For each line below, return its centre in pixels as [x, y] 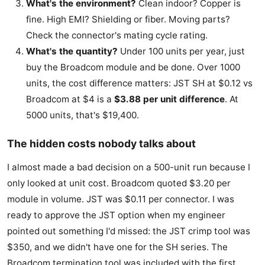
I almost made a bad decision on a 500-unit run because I [129, 167]
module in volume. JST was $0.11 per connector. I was [121, 199]
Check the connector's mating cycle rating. [117, 35]
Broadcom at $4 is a [70, 99]
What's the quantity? [72, 51]
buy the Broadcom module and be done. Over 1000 [133, 67]
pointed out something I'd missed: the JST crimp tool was [129, 231]
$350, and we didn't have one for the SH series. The [117, 247]
